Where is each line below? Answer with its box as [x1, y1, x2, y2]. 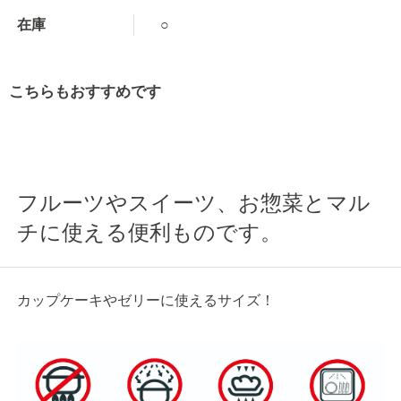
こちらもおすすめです [9, 83, 161, 101]
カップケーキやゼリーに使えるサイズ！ [17, 292, 276, 308]
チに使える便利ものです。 [17, 219, 283, 244]
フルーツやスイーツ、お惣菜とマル [17, 190, 371, 215]
